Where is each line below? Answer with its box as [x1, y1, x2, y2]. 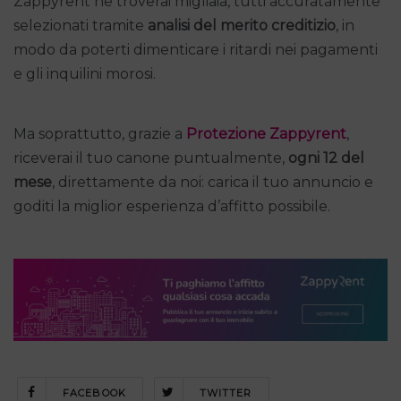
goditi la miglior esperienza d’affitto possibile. [13, 197, 330, 215]
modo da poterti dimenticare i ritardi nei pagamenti [13, 40, 378, 58]
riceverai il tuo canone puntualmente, [13, 149, 288, 166]
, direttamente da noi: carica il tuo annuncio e [52, 173, 373, 191]
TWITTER [199, 386, 252, 399]
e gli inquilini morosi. [13, 64, 156, 82]
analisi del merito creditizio [148, 16, 336, 34]
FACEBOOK [63, 386, 126, 399]
